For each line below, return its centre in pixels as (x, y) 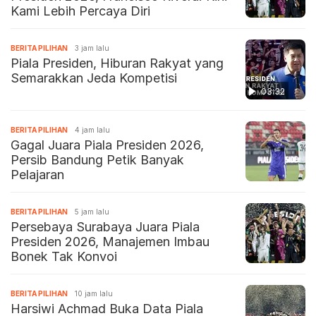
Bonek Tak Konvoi (64, 256)
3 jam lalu (92, 48)
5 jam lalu (92, 211)
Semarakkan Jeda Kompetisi (94, 78)
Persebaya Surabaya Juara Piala (105, 226)
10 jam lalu (94, 293)
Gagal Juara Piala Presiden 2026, (107, 145)
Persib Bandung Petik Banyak (97, 159)
